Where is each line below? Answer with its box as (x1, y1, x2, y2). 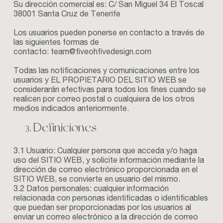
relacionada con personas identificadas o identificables (13, 195, 208, 203)
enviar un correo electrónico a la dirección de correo (13, 214, 198, 222)
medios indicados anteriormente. (13, 106, 129, 113)
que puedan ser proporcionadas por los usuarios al (13, 205, 191, 213)
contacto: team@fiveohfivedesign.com (13, 49, 151, 57)
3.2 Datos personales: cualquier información (13, 186, 169, 194)
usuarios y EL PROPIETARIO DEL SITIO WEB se (13, 77, 187, 85)
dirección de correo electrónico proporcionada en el (13, 167, 198, 175)
